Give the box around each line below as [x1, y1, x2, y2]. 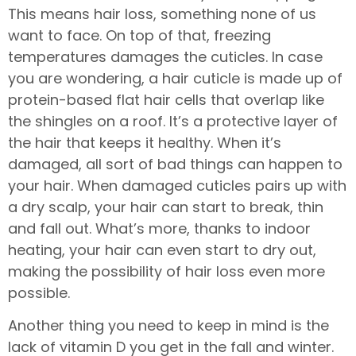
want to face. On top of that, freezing [8, 25, 271, 45]
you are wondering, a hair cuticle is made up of [8, 68, 342, 88]
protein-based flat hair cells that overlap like [8, 89, 324, 110]
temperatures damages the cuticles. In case [8, 46, 323, 67]
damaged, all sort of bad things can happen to [8, 153, 342, 174]
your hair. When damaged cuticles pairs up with [8, 175, 346, 195]
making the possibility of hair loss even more [8, 261, 325, 281]
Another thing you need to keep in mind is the [8, 315, 329, 335]
